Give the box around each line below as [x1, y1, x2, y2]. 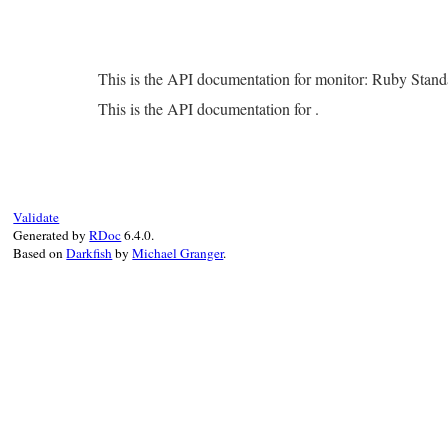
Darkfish [66, 244, 113, 262]
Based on [13, 244, 67, 262]
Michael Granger [132, 244, 224, 262]
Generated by [13, 226, 90, 244]
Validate [13, 208, 60, 226]
